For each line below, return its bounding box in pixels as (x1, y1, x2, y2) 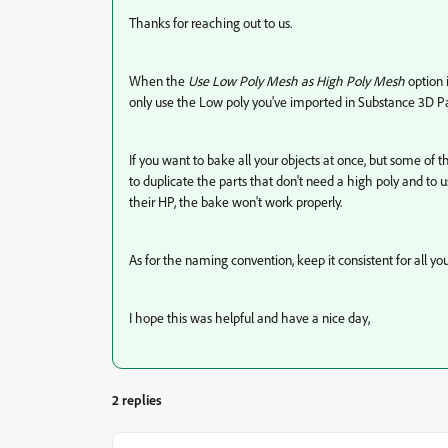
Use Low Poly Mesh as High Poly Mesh (188, 72, 405, 89)
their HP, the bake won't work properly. (129, 193, 342, 210)
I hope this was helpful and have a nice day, (129, 309, 370, 326)
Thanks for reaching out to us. (129, 14, 292, 31)
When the (129, 72, 188, 89)
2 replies (112, 391, 162, 408)
